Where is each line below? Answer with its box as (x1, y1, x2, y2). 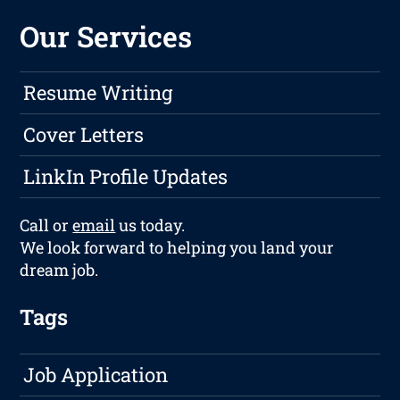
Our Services (20, 17, 193, 56)
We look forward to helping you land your (20, 237, 335, 259)
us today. (115, 214, 186, 237)
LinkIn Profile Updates (23, 163, 229, 190)
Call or (20, 214, 73, 237)
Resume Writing (23, 79, 173, 106)
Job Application (23, 362, 169, 388)
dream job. (20, 259, 99, 281)
